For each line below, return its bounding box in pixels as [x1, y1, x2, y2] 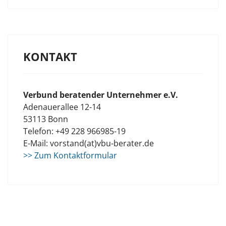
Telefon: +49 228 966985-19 [23, 126, 126, 137]
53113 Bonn [23, 114, 68, 125]
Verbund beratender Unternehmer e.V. [23, 89, 178, 100]
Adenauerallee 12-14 [23, 101, 101, 112]
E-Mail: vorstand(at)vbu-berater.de [23, 138, 154, 149]
